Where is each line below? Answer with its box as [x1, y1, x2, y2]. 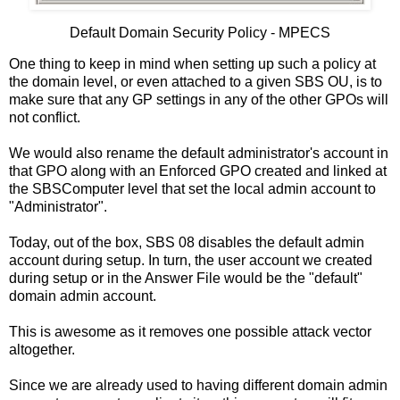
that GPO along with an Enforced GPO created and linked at [9, 163, 387, 179]
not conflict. [9, 110, 80, 126]
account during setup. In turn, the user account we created [9, 253, 372, 269]
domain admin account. [9, 288, 156, 304]
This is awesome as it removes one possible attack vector [9, 324, 371, 340]
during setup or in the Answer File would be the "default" [9, 271, 362, 287]
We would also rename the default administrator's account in [9, 146, 388, 162]
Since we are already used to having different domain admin [9, 378, 387, 394]
